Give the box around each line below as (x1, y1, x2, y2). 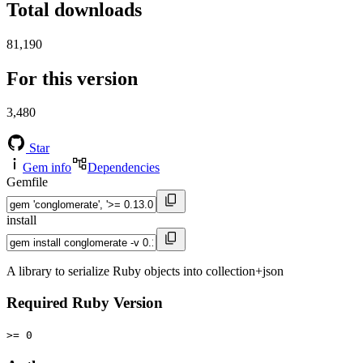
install (6, 213, 36, 228)
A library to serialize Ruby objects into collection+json (6, 264, 284, 279)
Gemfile (6, 175, 48, 190)
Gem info (23, 160, 71, 175)
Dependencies (88, 160, 160, 175)
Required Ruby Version (6, 294, 163, 312)
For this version (6, 67, 138, 89)
